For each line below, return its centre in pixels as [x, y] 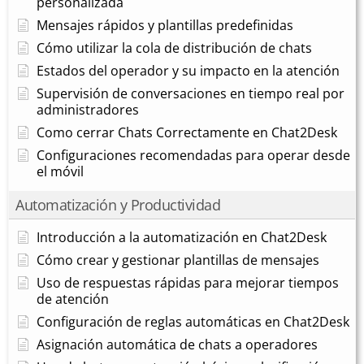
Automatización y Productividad [118, 204]
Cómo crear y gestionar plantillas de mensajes [178, 260]
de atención [73, 299]
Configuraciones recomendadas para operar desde [193, 155]
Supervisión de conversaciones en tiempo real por [191, 93]
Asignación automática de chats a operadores [177, 344]
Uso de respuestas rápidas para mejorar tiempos [188, 282]
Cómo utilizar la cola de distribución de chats [174, 48]
